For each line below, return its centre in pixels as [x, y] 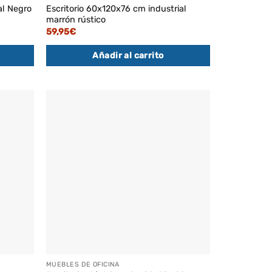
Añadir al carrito [128, 55]
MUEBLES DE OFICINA [83, 264]
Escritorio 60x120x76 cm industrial [116, 9]
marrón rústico [76, 20]
